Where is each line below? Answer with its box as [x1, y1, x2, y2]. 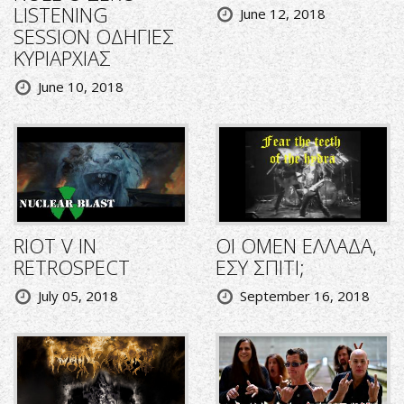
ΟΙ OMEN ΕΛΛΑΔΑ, [216, 232, 377, 260]
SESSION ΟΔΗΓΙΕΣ [14, 23, 174, 50]
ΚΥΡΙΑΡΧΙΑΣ [14, 44, 111, 72]
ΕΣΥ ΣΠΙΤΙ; [216, 253, 305, 281]
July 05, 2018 [38, 287, 118, 306]
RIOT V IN [14, 232, 96, 260]
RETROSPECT [14, 253, 130, 281]
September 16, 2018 [240, 287, 370, 306]
